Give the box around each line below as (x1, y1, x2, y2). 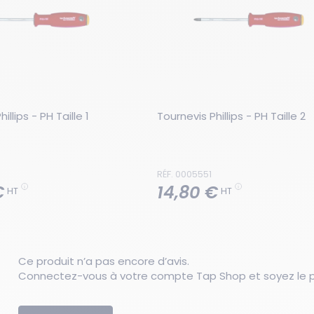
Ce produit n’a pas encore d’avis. (18, 254, 189, 269)
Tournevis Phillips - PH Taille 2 (157, 109, 306, 123)
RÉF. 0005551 (157, 168, 212, 181)
